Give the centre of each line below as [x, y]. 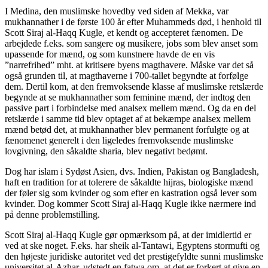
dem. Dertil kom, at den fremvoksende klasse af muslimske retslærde [134, 86]
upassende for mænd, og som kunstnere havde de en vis [110, 54]
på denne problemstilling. [52, 214]
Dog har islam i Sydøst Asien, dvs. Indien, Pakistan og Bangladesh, [132, 171]
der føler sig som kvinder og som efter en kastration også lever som [131, 193]
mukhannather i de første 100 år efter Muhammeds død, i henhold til [133, 22]
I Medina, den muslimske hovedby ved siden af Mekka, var [117, 11]
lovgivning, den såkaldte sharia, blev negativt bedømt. [106, 151]
